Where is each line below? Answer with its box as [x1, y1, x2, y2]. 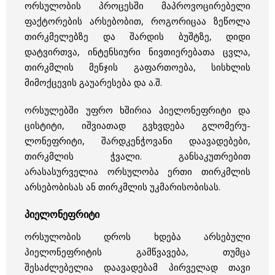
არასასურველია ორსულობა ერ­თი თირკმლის [25, 165, 250, 177]
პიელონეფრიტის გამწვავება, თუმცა [25, 246, 250, 258]
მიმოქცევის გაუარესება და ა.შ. [25, 76, 162, 88]
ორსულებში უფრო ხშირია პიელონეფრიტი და [25, 103, 250, 116]
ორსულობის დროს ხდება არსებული [25, 230, 250, 243]
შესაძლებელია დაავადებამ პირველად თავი [25, 261, 250, 274]
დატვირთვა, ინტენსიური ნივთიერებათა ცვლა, [25, 45, 250, 58]
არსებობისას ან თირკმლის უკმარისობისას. [25, 180, 220, 193]
